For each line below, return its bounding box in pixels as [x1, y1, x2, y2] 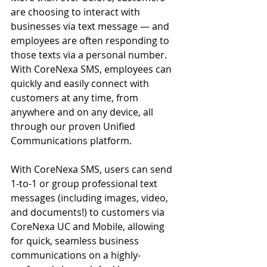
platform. [88, 134, 132, 147]
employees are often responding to [11, 34, 172, 47]
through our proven [11, 120, 103, 133]
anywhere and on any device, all [11, 105, 156, 119]
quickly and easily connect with [11, 77, 151, 90]
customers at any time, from [11, 91, 141, 104]
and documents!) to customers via [11, 206, 167, 219]
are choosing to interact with [11, 5, 142, 18]
